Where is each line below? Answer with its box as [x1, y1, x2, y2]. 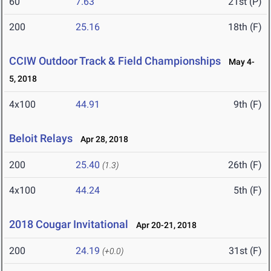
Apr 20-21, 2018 [131, 220, 197, 230]
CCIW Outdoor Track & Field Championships [9, 54, 221, 68]
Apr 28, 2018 [75, 134, 128, 145]
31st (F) [229, 245, 262, 257]
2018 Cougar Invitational [9, 218, 128, 231]
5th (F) [233, 184, 262, 197]
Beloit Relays [9, 132, 73, 145]
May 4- [223, 57, 255, 67]
